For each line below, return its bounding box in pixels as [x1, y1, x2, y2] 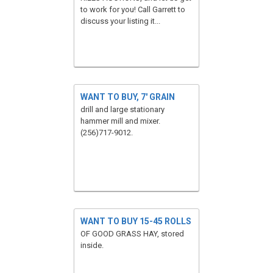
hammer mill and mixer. [80, 116, 160, 126]
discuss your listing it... [80, 16, 160, 26]
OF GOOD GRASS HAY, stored [80, 229, 184, 238]
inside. [80, 241, 104, 250]
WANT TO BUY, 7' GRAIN [80, 92, 175, 102]
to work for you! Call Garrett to [80, 5, 185, 14]
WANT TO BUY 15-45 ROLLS [80, 216, 191, 226]
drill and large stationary [80, 105, 165, 114]
